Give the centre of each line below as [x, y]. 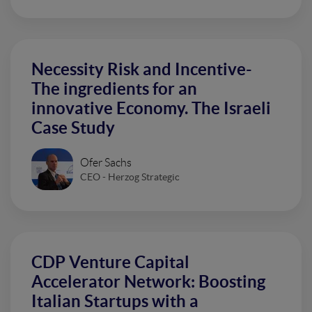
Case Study [73, 128]
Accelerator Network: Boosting [148, 282]
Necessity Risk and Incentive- [142, 70]
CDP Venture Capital [110, 263]
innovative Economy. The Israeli [151, 109]
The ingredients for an [114, 89]
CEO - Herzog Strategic [130, 177]
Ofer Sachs [106, 162]
